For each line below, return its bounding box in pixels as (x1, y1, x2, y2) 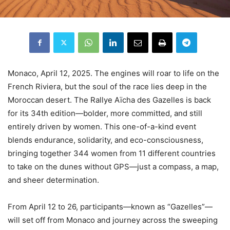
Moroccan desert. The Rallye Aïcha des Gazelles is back (8, 94, 211, 105)
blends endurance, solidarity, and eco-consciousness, (8, 135, 203, 145)
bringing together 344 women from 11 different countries (8, 148, 216, 158)
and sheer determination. (8, 175, 99, 185)
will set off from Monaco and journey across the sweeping (8, 215, 218, 225)
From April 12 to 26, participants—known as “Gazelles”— (8, 201, 213, 212)
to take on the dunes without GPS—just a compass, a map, (8, 161, 219, 171)
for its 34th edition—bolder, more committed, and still (8, 108, 202, 118)
